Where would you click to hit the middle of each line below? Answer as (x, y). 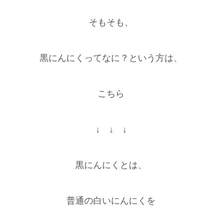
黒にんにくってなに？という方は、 (111, 58)
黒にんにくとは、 (111, 165)
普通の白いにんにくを (111, 201)
